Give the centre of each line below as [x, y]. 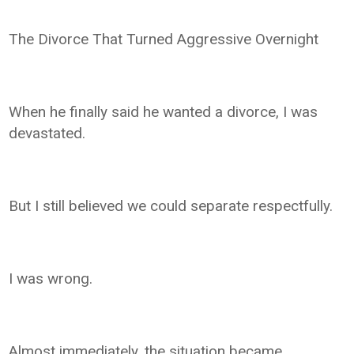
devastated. [47, 133]
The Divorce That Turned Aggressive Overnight [164, 39]
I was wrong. [51, 278]
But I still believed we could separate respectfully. [171, 205]
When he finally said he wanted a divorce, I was [164, 111]
